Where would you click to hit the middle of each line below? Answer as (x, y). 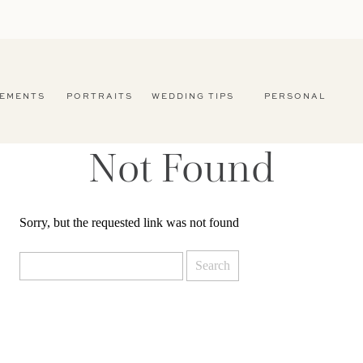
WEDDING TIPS (194, 96)
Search (36, 248)
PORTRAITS (100, 96)
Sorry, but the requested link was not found (129, 222)
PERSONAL (297, 96)
